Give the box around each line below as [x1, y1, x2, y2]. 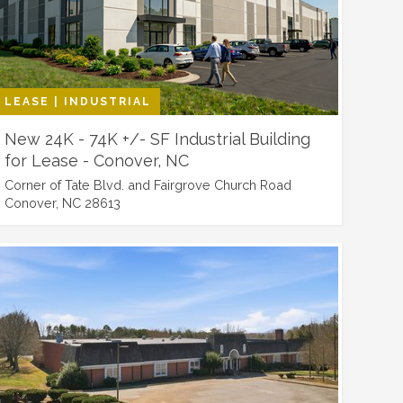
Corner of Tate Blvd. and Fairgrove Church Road [4, 177, 291, 193]
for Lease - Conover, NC [4, 151, 189, 170]
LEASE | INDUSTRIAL [4, 95, 151, 108]
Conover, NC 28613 [4, 195, 121, 210]
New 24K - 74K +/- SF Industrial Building [4, 130, 310, 148]
